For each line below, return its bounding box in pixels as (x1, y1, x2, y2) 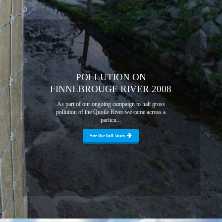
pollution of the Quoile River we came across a (56, 108, 166, 115)
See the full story (90, 133, 127, 139)
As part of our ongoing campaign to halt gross (56, 100, 165, 108)
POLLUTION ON (75, 71, 146, 82)
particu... (101, 116, 121, 123)
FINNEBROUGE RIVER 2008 (50, 83, 172, 94)
